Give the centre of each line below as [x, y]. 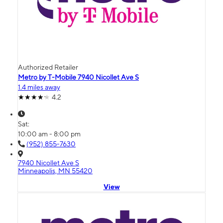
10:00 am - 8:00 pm [49, 134]
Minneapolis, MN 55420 [55, 171]
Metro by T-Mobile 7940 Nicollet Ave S [78, 77]
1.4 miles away [39, 87]
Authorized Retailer [48, 67]
